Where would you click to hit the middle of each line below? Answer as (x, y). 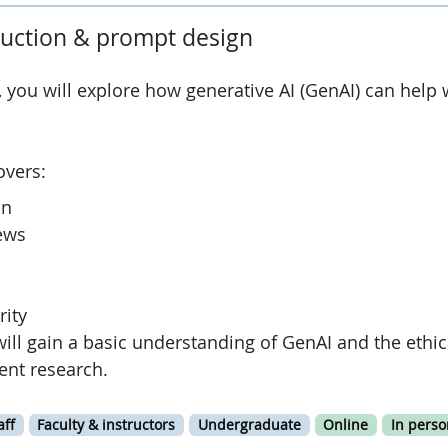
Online (346, 424)
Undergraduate (249, 424)
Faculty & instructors (106, 424)
